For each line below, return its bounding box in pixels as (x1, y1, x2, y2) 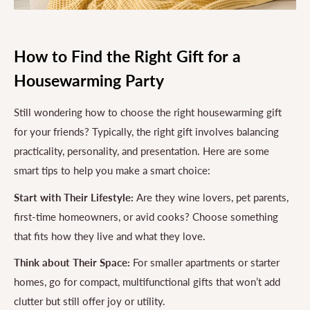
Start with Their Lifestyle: (14, 190, 136, 203)
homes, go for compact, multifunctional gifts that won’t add (14, 275, 280, 289)
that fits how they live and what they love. (14, 229, 206, 242)
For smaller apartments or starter (130, 256, 280, 269)
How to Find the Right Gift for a (14, 46, 241, 66)
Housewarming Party (14, 71, 164, 91)
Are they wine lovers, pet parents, (136, 190, 289, 203)
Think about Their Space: (14, 256, 130, 269)
